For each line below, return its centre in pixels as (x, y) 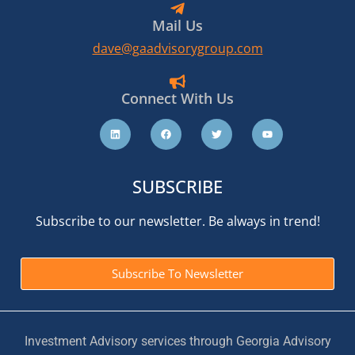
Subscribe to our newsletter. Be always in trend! (177, 221)
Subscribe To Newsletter (177, 274)
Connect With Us (177, 98)
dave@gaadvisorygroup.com (177, 48)
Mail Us (177, 25)
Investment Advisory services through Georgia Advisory (177, 342)
